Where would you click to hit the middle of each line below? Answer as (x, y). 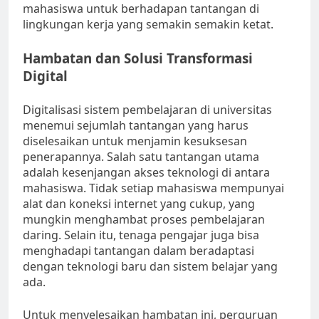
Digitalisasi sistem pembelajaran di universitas (147, 110)
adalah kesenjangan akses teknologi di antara (146, 173)
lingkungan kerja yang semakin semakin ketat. (148, 25)
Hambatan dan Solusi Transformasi (138, 58)
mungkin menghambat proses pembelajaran (144, 220)
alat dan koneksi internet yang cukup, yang (139, 204)
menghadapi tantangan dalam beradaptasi (138, 251)
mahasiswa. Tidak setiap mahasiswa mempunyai (153, 188)
